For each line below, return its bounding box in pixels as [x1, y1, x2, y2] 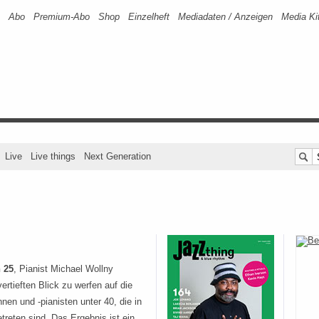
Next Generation [84, 151, 151, 162]
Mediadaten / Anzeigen [178, 11, 273, 22]
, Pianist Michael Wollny [14, 263, 113, 274]
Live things [31, 151, 75, 162]
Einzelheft [128, 11, 169, 22]
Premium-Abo [33, 11, 90, 22]
